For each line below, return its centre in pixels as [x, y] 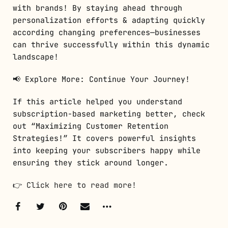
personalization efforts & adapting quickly [109, 20]
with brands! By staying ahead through [97, 8]
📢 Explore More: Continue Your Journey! [101, 79]
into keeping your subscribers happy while [107, 150]
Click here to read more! [81, 185]
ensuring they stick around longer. [91, 163]
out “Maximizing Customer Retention [91, 126]
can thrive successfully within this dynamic [111, 45]
